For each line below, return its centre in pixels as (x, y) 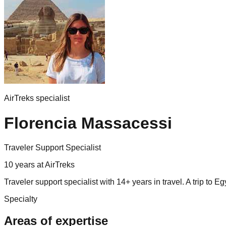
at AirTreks (55, 165)
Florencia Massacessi (88, 123)
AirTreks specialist (37, 98)
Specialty (21, 199)
